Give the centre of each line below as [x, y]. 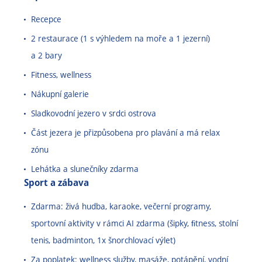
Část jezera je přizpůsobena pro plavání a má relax [125, 132]
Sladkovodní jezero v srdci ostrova [94, 113]
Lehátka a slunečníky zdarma [85, 169]
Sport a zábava [56, 182]
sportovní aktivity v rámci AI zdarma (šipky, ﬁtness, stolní [135, 223]
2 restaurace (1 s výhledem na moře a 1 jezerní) [120, 38]
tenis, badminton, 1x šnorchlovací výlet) [103, 240]
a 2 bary [46, 55]
